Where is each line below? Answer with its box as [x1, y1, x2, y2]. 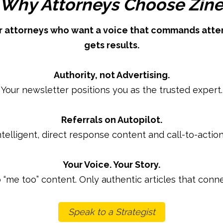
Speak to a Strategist [68, 207, 155, 217]
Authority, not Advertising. [53, 70, 170, 80]
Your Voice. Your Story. [63, 159, 160, 170]
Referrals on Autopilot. [61, 114, 162, 125]
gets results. [84, 40, 139, 50]
